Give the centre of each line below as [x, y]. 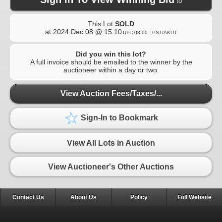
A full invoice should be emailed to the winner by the [111, 62]
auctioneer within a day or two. [111, 70]
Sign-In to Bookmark [118, 118]
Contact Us [28, 197]
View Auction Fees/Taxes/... [111, 94]
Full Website [194, 197]
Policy [139, 197]
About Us [83, 197]
